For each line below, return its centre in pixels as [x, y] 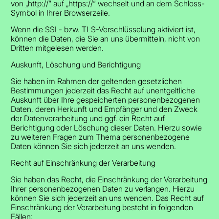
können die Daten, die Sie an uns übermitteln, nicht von [106, 38]
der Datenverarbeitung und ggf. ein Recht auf [88, 118]
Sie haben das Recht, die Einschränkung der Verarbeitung [109, 179]
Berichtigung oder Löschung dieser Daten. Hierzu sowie [107, 127]
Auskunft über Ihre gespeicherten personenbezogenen [106, 99]
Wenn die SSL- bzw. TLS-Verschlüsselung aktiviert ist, [103, 29]
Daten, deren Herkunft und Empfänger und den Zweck [104, 109]
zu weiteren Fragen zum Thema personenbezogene [100, 137]
